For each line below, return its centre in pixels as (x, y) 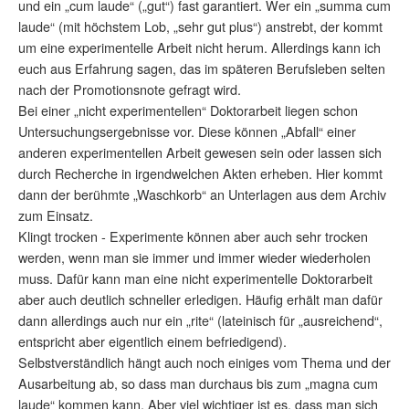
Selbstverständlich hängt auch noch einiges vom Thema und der (204, 362)
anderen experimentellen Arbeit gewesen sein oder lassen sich (200, 152)
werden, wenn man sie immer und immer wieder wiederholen (194, 257)
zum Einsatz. (56, 215)
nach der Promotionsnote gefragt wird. (130, 89)
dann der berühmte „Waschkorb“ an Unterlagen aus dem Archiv (202, 194)
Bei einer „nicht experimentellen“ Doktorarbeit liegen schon (188, 110)
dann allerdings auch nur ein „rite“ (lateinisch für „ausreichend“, (200, 320)
